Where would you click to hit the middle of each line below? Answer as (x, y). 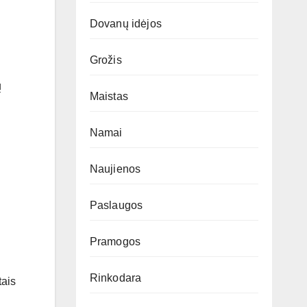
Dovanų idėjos (126, 24)
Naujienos (115, 169)
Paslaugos (116, 206)
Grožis (106, 60)
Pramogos (115, 242)
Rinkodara (115, 278)
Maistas (109, 97)
